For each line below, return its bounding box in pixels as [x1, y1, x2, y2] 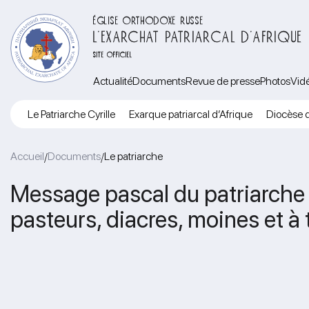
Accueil [10, 150, 44, 163]
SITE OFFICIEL [93, 50, 133, 57]
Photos [260, 74, 290, 88]
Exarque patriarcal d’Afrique [129, 108, 252, 121]
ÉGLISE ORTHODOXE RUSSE [93, 14, 204, 24]
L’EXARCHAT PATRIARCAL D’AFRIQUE [93, 27, 303, 42]
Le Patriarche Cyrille [28, 108, 115, 121]
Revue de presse [186, 74, 260, 88]
